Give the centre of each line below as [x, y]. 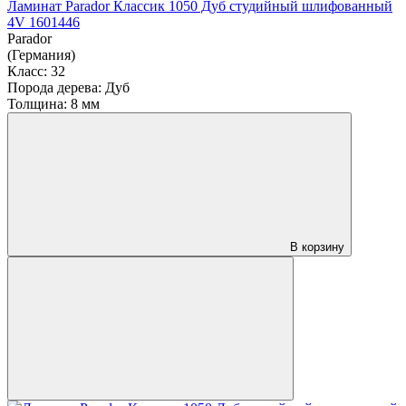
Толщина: [37, 103]
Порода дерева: [54, 87]
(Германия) [41, 54]
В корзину [317, 246]
